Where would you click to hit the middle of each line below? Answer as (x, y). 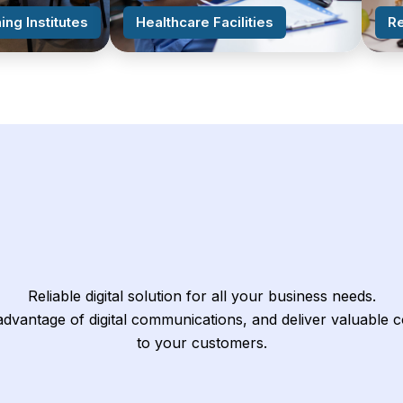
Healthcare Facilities (205, 22)
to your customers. (201, 342)
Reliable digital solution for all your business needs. (201, 296)
